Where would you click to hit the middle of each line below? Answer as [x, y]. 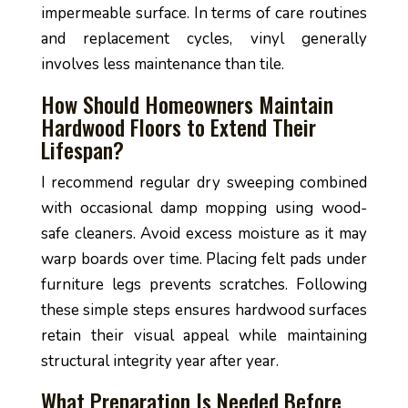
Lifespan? [82, 149]
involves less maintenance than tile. [162, 64]
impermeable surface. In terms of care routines [204, 13]
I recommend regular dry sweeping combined [204, 183]
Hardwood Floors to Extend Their [178, 127]
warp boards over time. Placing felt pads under [204, 259]
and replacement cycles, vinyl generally [204, 39]
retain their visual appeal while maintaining [204, 336]
